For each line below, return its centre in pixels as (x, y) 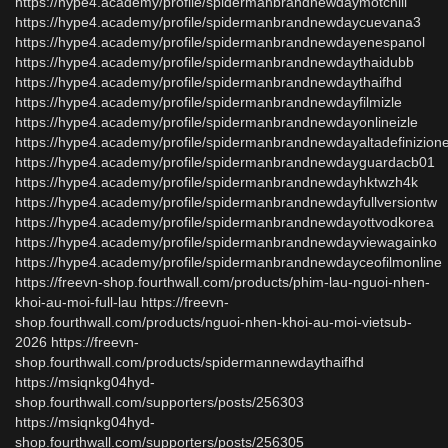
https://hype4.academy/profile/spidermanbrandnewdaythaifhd (208, 82)
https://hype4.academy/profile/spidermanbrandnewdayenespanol (220, 42)
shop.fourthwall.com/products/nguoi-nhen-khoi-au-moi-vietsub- (213, 322)
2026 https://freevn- (77, 342)
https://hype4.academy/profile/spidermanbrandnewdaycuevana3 (218, 22)
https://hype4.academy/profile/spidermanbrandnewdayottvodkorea (224, 222)
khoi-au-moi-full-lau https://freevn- (122, 302)
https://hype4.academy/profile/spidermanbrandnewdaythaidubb (214, 62)
